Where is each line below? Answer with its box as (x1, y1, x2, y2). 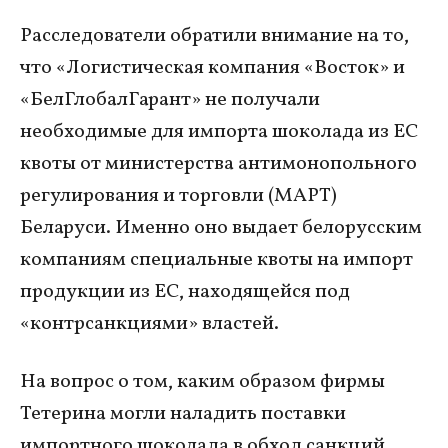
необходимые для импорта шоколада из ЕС (20, 117, 418, 146)
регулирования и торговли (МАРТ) (20, 181, 337, 210)
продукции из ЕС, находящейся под (20, 277, 350, 306)
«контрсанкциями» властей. (20, 309, 279, 338)
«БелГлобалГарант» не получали (20, 85, 320, 114)
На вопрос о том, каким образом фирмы (20, 367, 385, 396)
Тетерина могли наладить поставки (20, 399, 346, 428)
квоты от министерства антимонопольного (20, 149, 417, 178)
